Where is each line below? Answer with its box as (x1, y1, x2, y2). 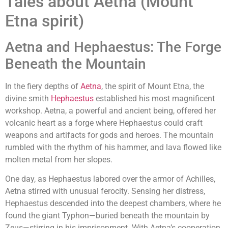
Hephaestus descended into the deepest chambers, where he (5, 198, 221, 209)
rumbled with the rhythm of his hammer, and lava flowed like (5, 142, 221, 152)
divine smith (5, 93, 51, 103)
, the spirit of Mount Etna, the (101, 81, 204, 91)
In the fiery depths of (5, 81, 80, 91)
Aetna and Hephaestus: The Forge (5, 38, 221, 55)
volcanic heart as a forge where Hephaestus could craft (5, 118, 203, 128)
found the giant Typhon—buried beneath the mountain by (5, 211, 210, 221)
